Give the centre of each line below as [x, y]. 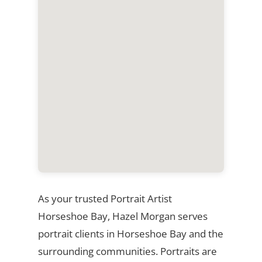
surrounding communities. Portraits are [127, 251]
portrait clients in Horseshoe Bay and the [130, 233]
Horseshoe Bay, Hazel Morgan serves [123, 216]
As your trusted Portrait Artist [105, 198]
